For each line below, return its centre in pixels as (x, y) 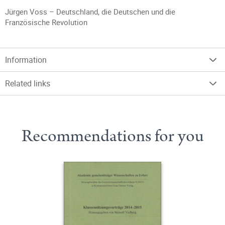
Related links (28, 83)
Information (26, 60)
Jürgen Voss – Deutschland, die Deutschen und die (90, 12)
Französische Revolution (46, 22)
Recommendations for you (113, 136)
